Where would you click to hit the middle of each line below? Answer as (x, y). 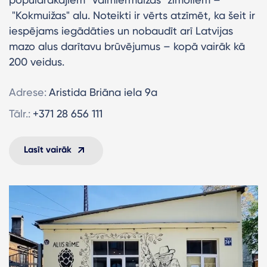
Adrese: (28, 92)
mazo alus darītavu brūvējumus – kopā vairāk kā (127, 46)
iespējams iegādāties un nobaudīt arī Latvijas (121, 31)
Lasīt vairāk (48, 150)
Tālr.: (20, 114)
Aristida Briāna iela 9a (103, 92)
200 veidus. (37, 62)
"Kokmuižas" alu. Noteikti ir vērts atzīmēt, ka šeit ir (132, 15)
